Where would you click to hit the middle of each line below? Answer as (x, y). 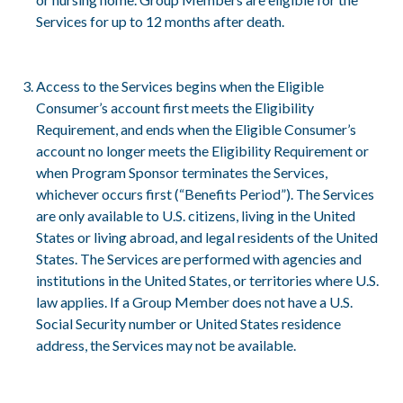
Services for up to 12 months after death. (160, 21)
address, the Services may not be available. (166, 345)
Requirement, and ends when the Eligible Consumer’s (196, 129)
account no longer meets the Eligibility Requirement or (202, 150)
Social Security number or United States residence (188, 323)
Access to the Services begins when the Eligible (180, 85)
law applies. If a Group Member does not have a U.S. (194, 301)
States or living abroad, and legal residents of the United (207, 237)
